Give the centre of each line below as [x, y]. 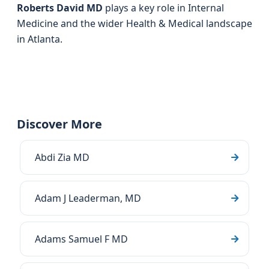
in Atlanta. [40, 39]
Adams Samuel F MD [81, 239]
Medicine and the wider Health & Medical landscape [134, 23]
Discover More [59, 124]
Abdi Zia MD [62, 157]
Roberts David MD [60, 8]
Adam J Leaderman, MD [88, 198]
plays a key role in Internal [163, 8]
